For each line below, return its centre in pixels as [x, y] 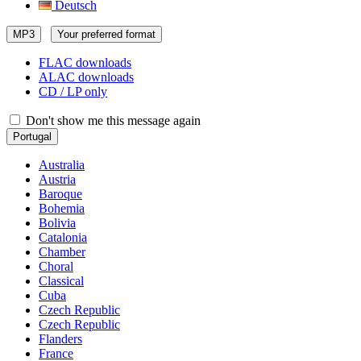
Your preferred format [106, 34]
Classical [61, 281]
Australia [62, 165]
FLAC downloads [85, 62]
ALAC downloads [86, 77]
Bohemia [62, 208]
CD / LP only [73, 91]
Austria [57, 179]
